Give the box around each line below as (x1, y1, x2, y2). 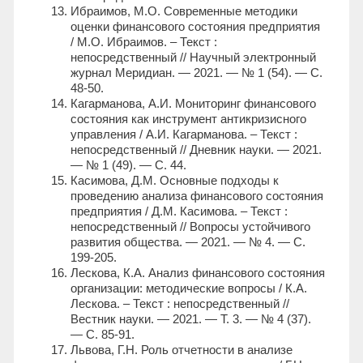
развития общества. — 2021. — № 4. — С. (70, 235, 305, 250)
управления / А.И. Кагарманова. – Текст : (70, 127, 297, 142)
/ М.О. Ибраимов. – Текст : (70, 35, 217, 49)
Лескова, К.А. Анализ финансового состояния (70, 266, 325, 280)
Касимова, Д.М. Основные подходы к (70, 173, 279, 188)
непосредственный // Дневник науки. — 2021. (70, 143, 322, 157)
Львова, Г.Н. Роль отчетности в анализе (70, 343, 293, 357)
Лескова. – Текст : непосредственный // (70, 297, 289, 311)
